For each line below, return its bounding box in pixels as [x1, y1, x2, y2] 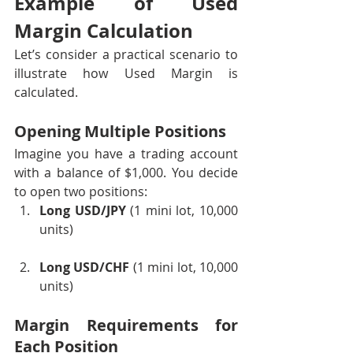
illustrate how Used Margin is [14, 65, 238, 82]
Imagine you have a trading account [14, 145, 238, 162]
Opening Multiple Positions [14, 121, 226, 142]
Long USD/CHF [39, 258, 130, 276]
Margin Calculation [14, 17, 193, 44]
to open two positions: [14, 183, 147, 200]
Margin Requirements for [14, 314, 238, 336]
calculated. [14, 84, 78, 101]
